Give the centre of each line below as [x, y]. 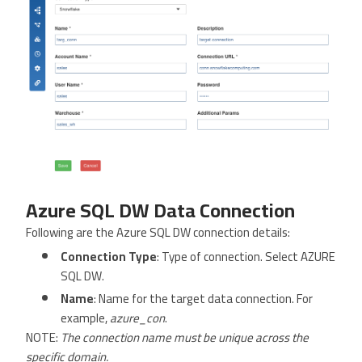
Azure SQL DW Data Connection [160, 210]
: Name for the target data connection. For [203, 298]
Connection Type [109, 256]
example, [85, 318]
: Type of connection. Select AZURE [246, 256]
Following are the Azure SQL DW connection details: [158, 232]
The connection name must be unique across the [185, 337]
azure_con [137, 318]
